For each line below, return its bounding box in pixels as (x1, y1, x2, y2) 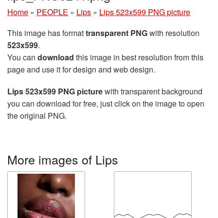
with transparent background (103, 85, 202, 97)
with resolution (147, 27, 200, 38)
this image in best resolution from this (74, 51, 203, 63)
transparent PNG (86, 27, 147, 38)
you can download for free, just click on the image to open (7, 97, 204, 109)
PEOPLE (36, 6, 68, 18)
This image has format (7, 27, 86, 38)
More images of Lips (7, 150, 118, 168)
